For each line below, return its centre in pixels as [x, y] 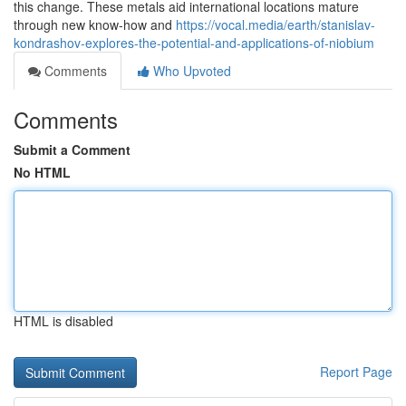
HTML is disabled [63, 321]
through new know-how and [95, 24]
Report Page [356, 372]
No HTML [42, 172]
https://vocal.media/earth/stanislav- [275, 24]
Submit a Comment [72, 150]
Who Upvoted [190, 71]
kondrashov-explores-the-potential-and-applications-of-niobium [194, 43]
